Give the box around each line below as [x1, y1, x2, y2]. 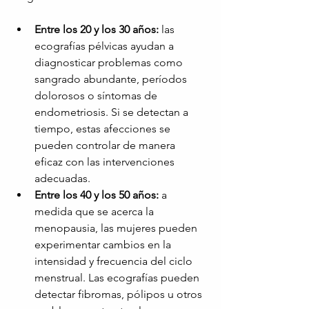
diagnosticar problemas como [34, 56, 186, 70]
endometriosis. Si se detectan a [34, 106, 191, 119]
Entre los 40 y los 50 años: [34, 188, 159, 202]
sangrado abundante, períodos [34, 72, 190, 86]
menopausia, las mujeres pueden [34, 221, 200, 235]
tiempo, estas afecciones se [34, 122, 173, 136]
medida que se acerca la [34, 205, 157, 219]
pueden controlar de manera [34, 139, 178, 152]
